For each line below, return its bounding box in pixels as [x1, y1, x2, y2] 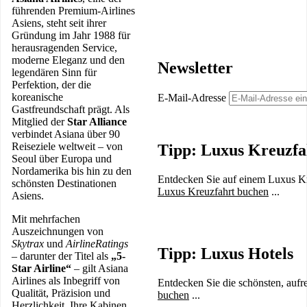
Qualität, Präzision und [12, 287, 110, 299]
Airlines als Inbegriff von [12, 275, 120, 287]
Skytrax [12, 238, 44, 250]
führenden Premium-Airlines [12, 5, 135, 17]
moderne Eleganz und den [12, 54, 125, 66]
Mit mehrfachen [12, 213, 80, 225]
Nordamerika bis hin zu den [12, 165, 132, 177]
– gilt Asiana [71, 262, 128, 275]
